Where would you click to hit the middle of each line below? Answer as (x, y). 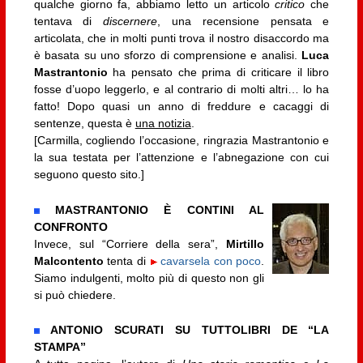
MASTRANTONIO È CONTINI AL (160, 209)
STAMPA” (60, 347)
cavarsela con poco (211, 261)
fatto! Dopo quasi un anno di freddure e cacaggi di (181, 107)
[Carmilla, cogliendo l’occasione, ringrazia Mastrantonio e (181, 141)
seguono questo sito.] (89, 175)
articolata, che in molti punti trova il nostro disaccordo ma (181, 38)
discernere (130, 21)
